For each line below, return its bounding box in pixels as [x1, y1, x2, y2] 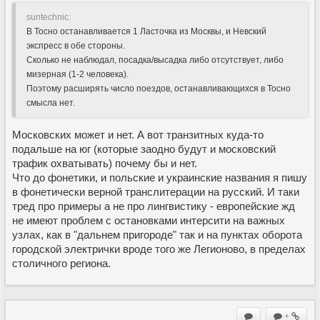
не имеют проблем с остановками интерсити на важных [12, 214, 285, 226]
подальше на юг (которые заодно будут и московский [12, 142, 276, 155]
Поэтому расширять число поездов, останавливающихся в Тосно [26, 83, 291, 94]
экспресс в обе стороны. [26, 40, 125, 51]
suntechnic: [26, 11, 71, 22]
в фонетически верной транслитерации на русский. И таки [12, 185, 299, 198]
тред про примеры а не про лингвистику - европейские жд [12, 199, 295, 212]
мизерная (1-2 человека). [26, 69, 129, 79]
